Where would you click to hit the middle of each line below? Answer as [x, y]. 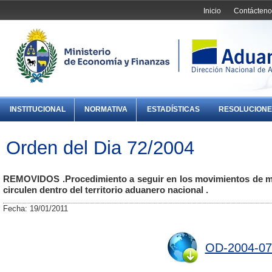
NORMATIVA [106, 110]
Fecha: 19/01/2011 [36, 209]
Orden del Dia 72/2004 [100, 147]
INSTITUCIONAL [38, 110]
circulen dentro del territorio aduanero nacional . [106, 190]
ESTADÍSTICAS [173, 110]
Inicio [212, 11]
